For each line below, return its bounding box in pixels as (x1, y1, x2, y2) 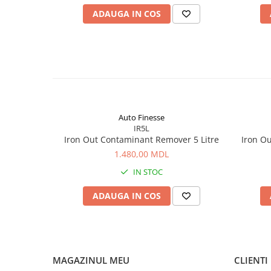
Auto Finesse (118, 112, 165, 123)
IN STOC (131, 166, 163, 177)
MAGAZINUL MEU (53, 254, 129, 266)
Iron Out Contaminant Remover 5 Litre (64, 134, 219, 145)
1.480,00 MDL (114, 148, 169, 160)
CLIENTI (234, 254, 268, 266)
